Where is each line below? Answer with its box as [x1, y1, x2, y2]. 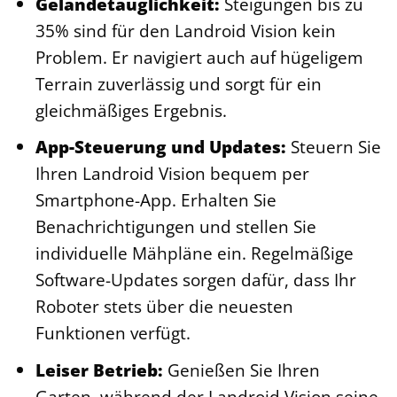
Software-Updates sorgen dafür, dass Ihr [35, 268, 356, 292]
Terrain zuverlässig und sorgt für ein [35, 71, 322, 96]
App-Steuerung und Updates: [35, 135, 286, 160]
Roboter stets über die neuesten [35, 294, 293, 319]
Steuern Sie [285, 135, 381, 160]
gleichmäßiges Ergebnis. [35, 97, 227, 122]
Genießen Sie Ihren [162, 357, 320, 382]
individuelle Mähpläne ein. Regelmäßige [35, 241, 354, 266]
